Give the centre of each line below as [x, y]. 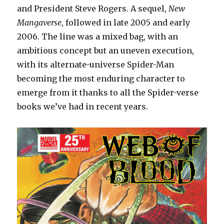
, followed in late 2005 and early [126, 23]
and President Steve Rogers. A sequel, [93, 9]
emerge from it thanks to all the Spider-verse [108, 93]
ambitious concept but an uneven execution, [106, 51]
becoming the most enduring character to [101, 79]
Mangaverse [39, 23]
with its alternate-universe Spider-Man [96, 65]
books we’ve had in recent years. [83, 107]
